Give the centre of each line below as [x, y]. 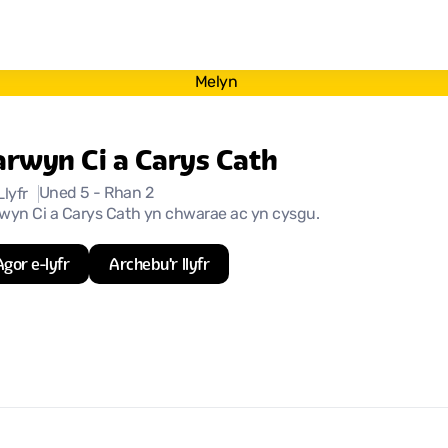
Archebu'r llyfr [159, 264]
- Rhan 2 [123, 194]
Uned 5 [66, 194]
